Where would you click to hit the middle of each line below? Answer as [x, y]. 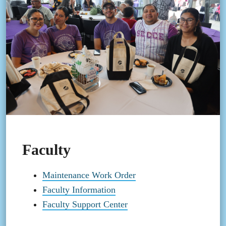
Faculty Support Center [85, 205]
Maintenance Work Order [89, 175]
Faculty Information [79, 190]
